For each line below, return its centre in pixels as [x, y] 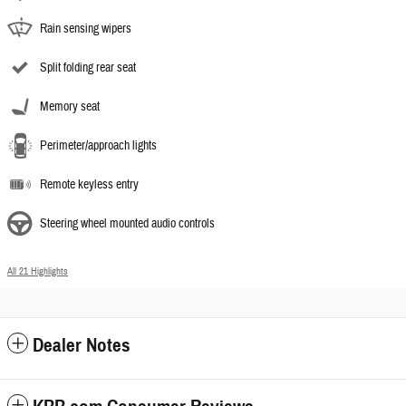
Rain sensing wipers [86, 29]
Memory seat [70, 106]
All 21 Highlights [38, 271]
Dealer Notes [82, 345]
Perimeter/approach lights [98, 145]
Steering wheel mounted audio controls [127, 223]
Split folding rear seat [88, 68]
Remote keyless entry [89, 184]
